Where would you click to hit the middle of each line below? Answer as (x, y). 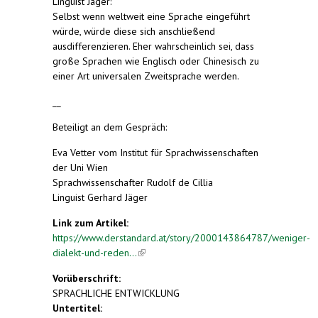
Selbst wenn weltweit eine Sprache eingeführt (151, 16)
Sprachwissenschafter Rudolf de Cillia (133, 182)
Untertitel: (79, 308)
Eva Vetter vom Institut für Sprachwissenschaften (155, 152)
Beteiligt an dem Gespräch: (110, 127)
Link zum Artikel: (92, 223)
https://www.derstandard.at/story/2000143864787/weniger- (181, 237)
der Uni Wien (80, 167)
